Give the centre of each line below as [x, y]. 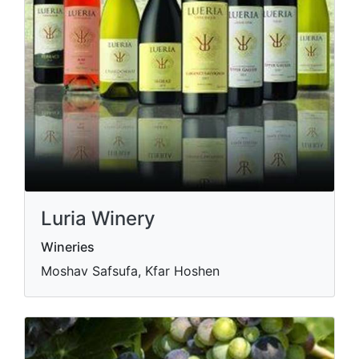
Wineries [68, 247]
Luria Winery [98, 218]
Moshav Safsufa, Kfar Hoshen [130, 271]
